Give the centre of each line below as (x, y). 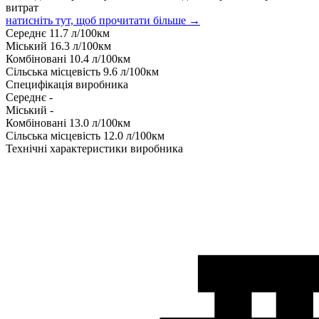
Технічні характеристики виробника (94, 148)
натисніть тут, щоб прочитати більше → (103, 20)
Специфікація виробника (67, 84)
